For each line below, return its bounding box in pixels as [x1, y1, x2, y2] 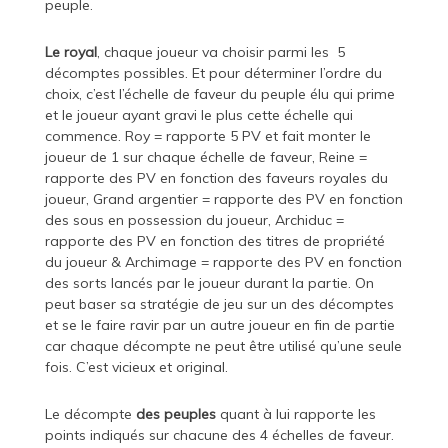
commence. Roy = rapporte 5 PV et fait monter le [44, 127, 371, 146]
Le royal [44, 43, 97, 62]
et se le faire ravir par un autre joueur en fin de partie [44, 316, 395, 335]
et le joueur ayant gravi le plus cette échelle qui [44, 106, 353, 125]
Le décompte [44, 405, 136, 424]
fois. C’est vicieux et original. [44, 358, 228, 377]
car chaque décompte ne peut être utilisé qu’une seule [44, 337, 402, 356]
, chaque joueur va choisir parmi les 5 [96, 43, 345, 62]
